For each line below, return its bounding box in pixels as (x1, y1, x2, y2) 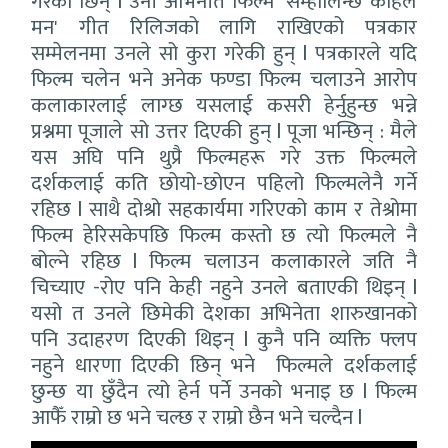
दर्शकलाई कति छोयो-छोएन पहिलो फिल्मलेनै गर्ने (31, 166, 417, 202)
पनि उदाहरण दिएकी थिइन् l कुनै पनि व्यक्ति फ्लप (31, 322, 417, 358)
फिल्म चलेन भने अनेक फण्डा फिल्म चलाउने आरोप (31, 62, 417, 98)
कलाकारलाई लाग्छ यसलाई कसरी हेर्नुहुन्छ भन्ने (31, 88, 417, 124)
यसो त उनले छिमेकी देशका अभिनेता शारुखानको (31, 296, 417, 332)
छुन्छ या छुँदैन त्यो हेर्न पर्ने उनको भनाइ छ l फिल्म (31, 374, 417, 410)
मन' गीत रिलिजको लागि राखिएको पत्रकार (31, 10, 417, 46)
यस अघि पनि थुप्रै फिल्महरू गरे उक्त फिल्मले (31, 140, 417, 176)
